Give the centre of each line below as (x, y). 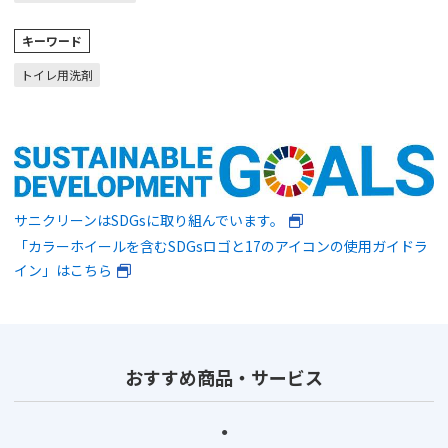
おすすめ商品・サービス (224, 376)
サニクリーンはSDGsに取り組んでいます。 (149, 219)
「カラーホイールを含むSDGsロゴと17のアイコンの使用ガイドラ (221, 245)
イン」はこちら (63, 269)
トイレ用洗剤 (57, 75)
